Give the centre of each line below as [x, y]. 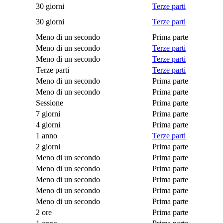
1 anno [47, 135]
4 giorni [48, 124]
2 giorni [48, 146]
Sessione [50, 103]
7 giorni [48, 113]
